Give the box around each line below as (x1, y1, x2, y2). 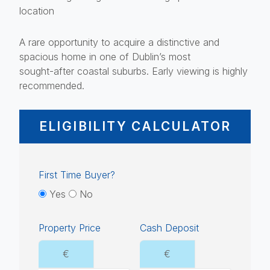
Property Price (39, 221, 101, 234)
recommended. (19, 79, 84, 92)
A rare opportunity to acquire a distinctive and (19, 36, 219, 48)
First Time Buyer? (39, 168, 115, 181)
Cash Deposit (140, 221, 199, 234)
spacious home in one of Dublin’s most (19, 50, 190, 63)
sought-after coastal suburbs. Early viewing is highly (19, 64, 248, 77)
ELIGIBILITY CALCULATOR (39, 118, 231, 134)
